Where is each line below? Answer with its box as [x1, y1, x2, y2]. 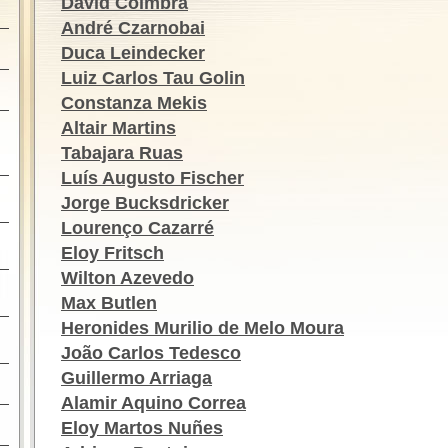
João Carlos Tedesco [61, 343, 241, 363]
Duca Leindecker [61, 43, 205, 63]
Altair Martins [61, 118, 176, 138]
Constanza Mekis [61, 93, 207, 113]
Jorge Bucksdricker [61, 193, 229, 213]
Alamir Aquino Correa [61, 393, 246, 413]
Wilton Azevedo [61, 268, 194, 288]
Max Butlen [61, 293, 157, 313]
